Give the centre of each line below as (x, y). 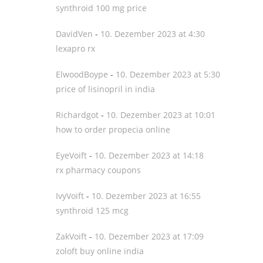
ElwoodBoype (82, 74)
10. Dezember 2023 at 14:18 (149, 155)
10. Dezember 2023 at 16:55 (146, 196)
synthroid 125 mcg (92, 210)
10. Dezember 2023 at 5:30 (168, 74)
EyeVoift (71, 155)
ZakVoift (71, 236)
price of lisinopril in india (105, 89)
